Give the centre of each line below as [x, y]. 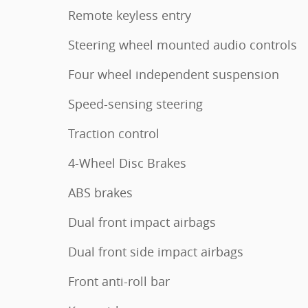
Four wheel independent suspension [174, 74]
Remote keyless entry [130, 15]
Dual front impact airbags [142, 222]
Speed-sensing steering [135, 103]
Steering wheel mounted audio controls [183, 44]
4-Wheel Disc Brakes [127, 163]
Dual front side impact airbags [156, 251]
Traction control [114, 133]
